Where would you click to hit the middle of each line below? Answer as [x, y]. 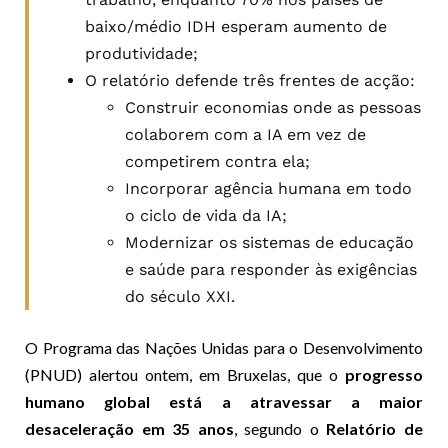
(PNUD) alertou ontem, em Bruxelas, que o [185, 374]
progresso [384, 374]
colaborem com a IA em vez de [245, 134]
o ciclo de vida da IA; [206, 215]
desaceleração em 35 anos [129, 428]
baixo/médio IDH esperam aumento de [236, 26]
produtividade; [141, 53]
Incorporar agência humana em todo [268, 188]
